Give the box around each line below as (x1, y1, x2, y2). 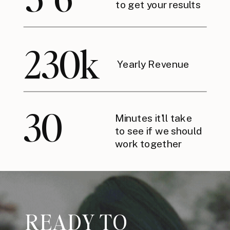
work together (115, 138, 182, 150)
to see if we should (115, 125, 202, 137)
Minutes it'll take (115, 112, 192, 124)
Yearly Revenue (115, 58, 189, 70)
